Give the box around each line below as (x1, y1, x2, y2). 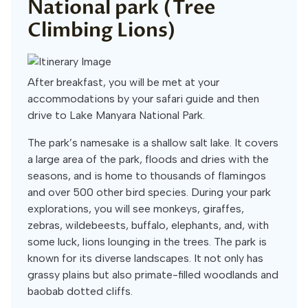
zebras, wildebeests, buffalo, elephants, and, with (27, 219, 269, 232)
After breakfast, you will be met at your (27, 76, 219, 89)
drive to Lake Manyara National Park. (27, 109, 205, 122)
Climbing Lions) (27, 17, 176, 43)
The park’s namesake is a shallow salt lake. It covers (27, 136, 278, 149)
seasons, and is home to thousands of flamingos (27, 169, 266, 182)
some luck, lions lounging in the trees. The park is (27, 235, 267, 248)
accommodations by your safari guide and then (27, 92, 259, 105)
